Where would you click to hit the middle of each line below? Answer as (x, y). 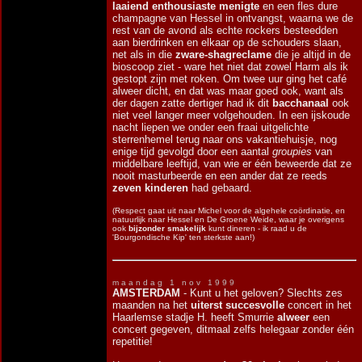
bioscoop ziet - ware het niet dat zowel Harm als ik (230, 67)
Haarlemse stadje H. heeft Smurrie (195, 317)
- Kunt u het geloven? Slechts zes (261, 293)
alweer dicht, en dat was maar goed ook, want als (228, 91)
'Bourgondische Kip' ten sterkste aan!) (183, 237)
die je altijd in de (311, 55)
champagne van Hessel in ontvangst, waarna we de (233, 18)
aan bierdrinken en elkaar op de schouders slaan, (227, 42)
